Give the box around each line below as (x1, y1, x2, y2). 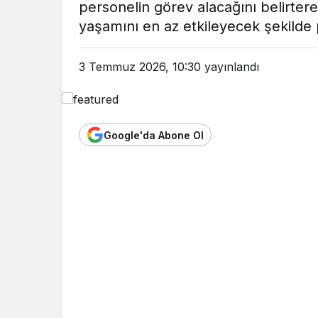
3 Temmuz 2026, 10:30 (79, 60, 201, 74)
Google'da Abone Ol (104, 128, 204, 141)
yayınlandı (201, 60, 259, 74)
